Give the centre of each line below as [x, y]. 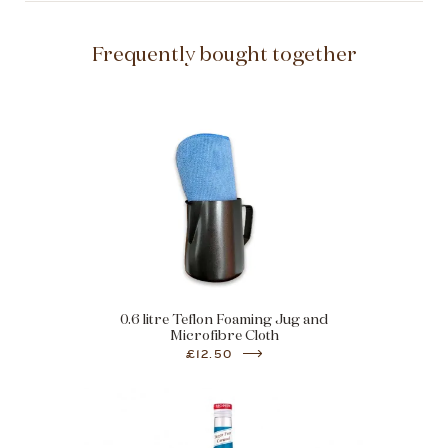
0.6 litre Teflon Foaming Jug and [224, 318]
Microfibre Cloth [224, 334]
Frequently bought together [224, 53]
